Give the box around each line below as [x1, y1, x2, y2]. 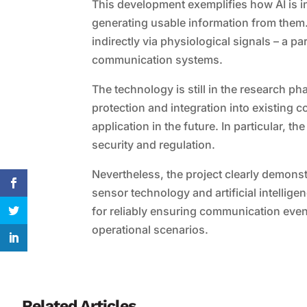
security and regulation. [92, 138, 216, 152]
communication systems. [92, 53, 223, 67]
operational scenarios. [92, 223, 209, 237]
